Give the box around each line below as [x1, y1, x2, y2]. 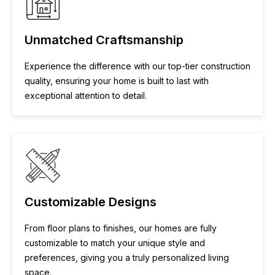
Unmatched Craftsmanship [25, 33, 184, 47]
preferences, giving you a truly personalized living [25, 252, 229, 263]
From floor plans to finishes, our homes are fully [25, 223, 217, 233]
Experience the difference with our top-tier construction [25, 61, 250, 71]
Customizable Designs [25, 195, 157, 209]
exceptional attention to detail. [25, 90, 147, 101]
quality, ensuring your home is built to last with [25, 76, 209, 86]
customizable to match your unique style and [25, 238, 205, 248]
